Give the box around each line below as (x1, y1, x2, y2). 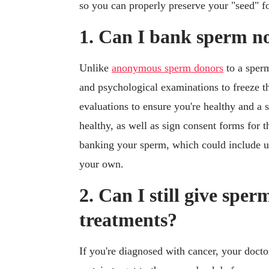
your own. (79, 158, 124, 171)
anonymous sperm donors (112, 62, 223, 74)
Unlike (79, 62, 112, 74)
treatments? (79, 209, 177, 231)
